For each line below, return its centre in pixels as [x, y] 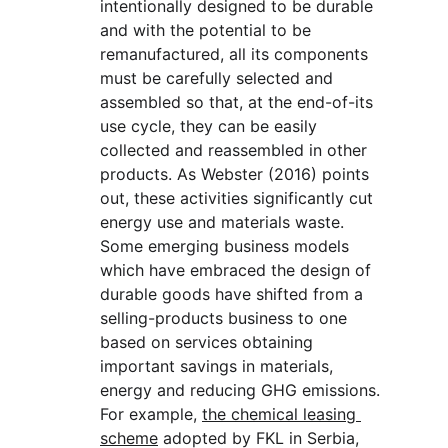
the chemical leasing [281, 414]
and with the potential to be [208, 30]
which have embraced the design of [238, 270]
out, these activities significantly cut [239, 198]
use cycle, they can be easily [211, 126]
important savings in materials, [219, 366]
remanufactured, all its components [236, 54]
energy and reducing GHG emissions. [242, 390]
